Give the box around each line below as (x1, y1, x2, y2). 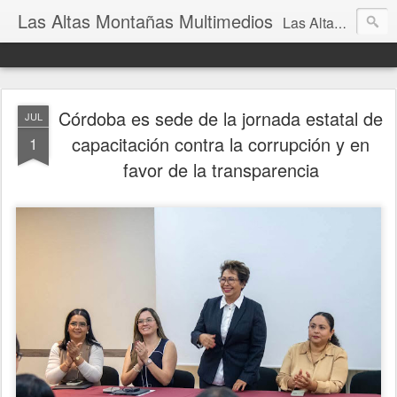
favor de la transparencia (122, 157, 319, 183)
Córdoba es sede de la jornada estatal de (58, 105, 383, 131)
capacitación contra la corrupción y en (72, 131, 370, 157)
